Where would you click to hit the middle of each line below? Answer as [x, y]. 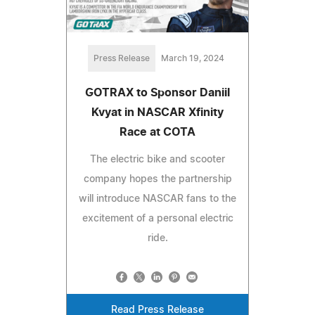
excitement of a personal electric [157, 218]
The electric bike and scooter [157, 159]
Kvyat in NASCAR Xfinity [157, 112]
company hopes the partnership [157, 179]
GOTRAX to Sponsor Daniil [157, 92]
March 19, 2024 [193, 58]
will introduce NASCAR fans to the [157, 199]
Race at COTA [157, 132]
